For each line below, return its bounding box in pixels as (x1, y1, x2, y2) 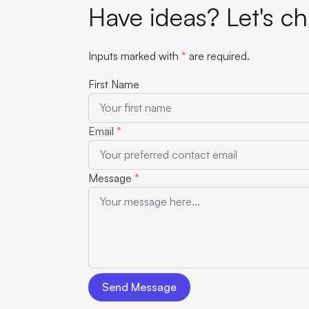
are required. (186, 49, 250, 63)
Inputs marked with (88, 49, 181, 63)
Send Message (102, 280, 177, 295)
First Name (88, 77, 139, 92)
